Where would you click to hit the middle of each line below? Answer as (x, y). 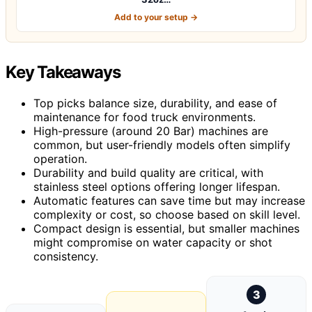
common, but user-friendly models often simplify (162, 145)
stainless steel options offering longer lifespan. (157, 186)
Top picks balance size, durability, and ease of (155, 103)
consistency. (66, 256)
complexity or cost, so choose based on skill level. (167, 214)
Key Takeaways (63, 72)
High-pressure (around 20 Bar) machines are (151, 131)
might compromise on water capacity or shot (153, 242)
